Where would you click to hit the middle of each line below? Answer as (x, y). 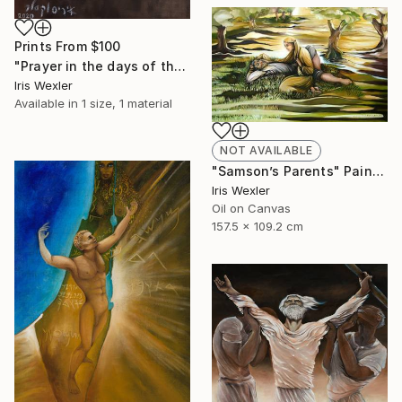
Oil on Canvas (251, 208)
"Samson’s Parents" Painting (378, 170)
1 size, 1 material (127, 103)
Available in (48, 103)
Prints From (52, 46)
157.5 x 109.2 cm (258, 226)
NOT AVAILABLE (267, 150)
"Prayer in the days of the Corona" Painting (180, 66)
